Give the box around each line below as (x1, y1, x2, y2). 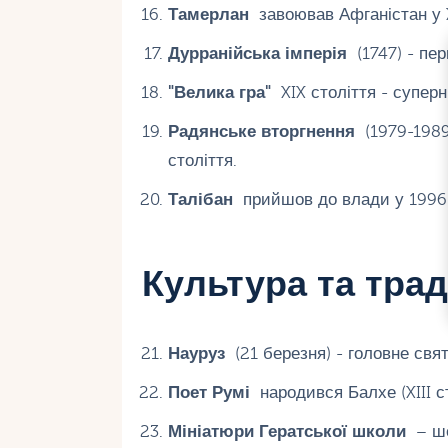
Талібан (167, 189, 233, 209)
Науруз (167, 343, 225, 363)
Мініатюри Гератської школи (167, 421, 406, 441)
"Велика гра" (167, 82, 271, 102)
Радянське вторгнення (167, 121, 355, 141)
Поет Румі (167, 382, 250, 402)
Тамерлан (167, 4, 249, 24)
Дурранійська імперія (167, 43, 347, 63)
